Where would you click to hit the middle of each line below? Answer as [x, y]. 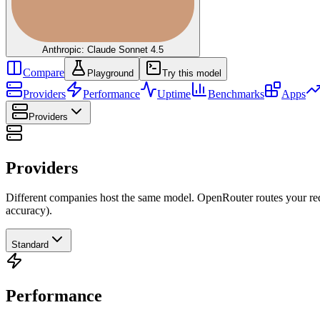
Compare [44, 72]
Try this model [192, 73]
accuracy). [29, 211]
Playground [110, 73]
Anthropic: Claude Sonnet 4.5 [103, 49]
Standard [30, 245]
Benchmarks [236, 94]
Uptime [174, 94]
